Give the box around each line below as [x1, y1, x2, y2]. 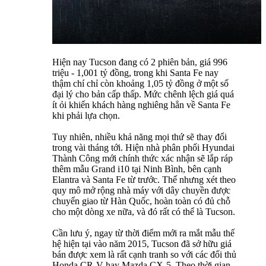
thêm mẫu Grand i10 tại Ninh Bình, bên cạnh [52, 163, 221, 174]
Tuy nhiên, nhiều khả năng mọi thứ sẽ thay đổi [52, 131, 227, 142]
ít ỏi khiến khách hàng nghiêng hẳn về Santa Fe [52, 99, 230, 110]
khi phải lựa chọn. [52, 110, 120, 121]
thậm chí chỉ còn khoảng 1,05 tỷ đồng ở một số [52, 78, 229, 88]
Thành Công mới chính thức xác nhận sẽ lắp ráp [52, 153, 233, 163]
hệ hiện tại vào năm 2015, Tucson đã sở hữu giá [52, 238, 232, 249]
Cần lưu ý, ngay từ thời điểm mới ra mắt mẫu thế [52, 227, 235, 238]
